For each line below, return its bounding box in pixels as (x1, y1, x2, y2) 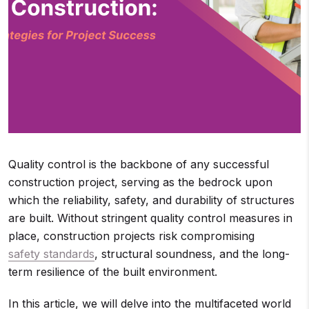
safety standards (8, 247, 94, 261)
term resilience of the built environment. (8, 265, 217, 279)
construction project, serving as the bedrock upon (8, 175, 272, 189)
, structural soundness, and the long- (94, 247, 290, 261)
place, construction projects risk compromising (8, 229, 255, 243)
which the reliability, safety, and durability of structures (8, 193, 295, 207)
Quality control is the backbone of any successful (8, 157, 269, 171)
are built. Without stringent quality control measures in (8, 211, 292, 225)
